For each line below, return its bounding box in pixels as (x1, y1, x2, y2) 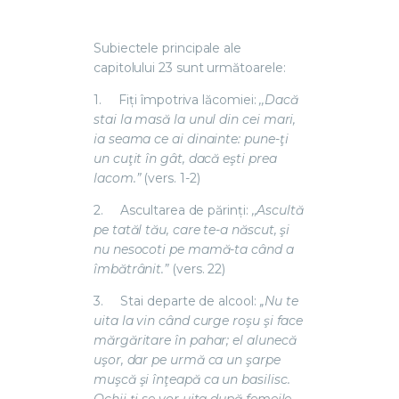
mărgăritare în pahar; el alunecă (94, 331, 297, 348)
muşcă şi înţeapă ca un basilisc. (94, 370, 290, 387)
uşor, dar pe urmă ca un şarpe (94, 351, 281, 368)
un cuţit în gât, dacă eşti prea (94, 150, 277, 167)
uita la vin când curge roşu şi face (94, 312, 304, 329)
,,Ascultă (251, 201, 304, 218)
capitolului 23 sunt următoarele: (94, 59, 286, 76)
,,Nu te (259, 292, 298, 309)
